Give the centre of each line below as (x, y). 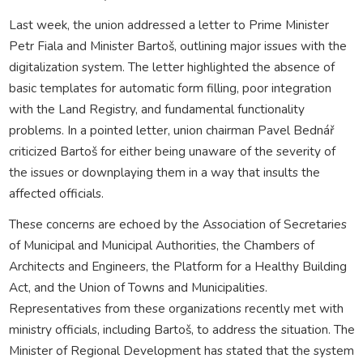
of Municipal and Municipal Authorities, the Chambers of (161, 245)
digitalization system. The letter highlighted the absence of (171, 66)
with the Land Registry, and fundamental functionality (156, 109)
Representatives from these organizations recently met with (176, 308)
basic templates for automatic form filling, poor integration (170, 88)
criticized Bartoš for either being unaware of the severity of (172, 151)
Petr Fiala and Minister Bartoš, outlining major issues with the (177, 45)
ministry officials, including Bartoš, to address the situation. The (181, 329)
